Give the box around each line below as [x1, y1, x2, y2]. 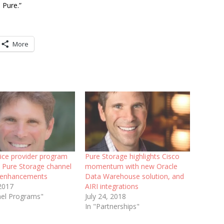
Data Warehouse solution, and [84, 171, 184, 181]
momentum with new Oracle [84, 161, 177, 171]
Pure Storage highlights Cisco [84, 151, 179, 161]
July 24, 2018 [84, 191, 126, 201]
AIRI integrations [84, 181, 138, 191]
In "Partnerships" [84, 201, 139, 211]
